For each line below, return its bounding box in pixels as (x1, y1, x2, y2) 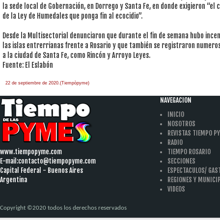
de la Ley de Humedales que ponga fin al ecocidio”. (2, 12, 142, 21)
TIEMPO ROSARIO (167, 147, 211, 156)
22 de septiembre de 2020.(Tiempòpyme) (2, 81, 89, 86)
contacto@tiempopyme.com (18, 157, 96, 165)
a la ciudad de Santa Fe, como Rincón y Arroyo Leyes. (2, 51, 150, 60)
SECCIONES (167, 157, 195, 165)
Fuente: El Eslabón (2, 61, 53, 70)
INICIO (167, 110, 184, 118)
